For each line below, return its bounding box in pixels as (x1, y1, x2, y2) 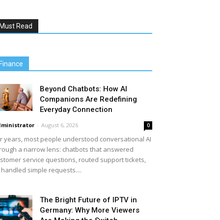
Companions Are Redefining (40, 95, 137, 104)
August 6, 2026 (41, 121, 78, 129)
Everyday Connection (40, 105, 112, 114)
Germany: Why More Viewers (40, 206, 139, 215)
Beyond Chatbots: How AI (40, 84, 127, 93)
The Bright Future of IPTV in (40, 195, 137, 204)
